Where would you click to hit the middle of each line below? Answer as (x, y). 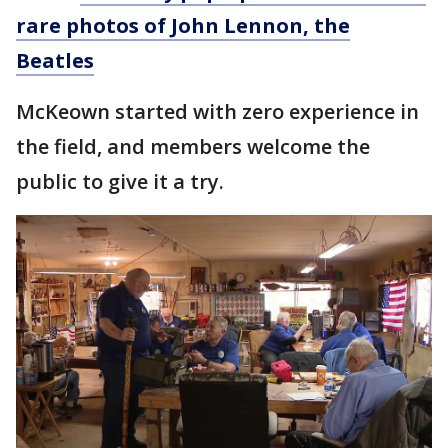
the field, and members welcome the (193, 146)
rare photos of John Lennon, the (183, 25)
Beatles (55, 60)
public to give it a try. (122, 181)
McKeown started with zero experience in (217, 111)
